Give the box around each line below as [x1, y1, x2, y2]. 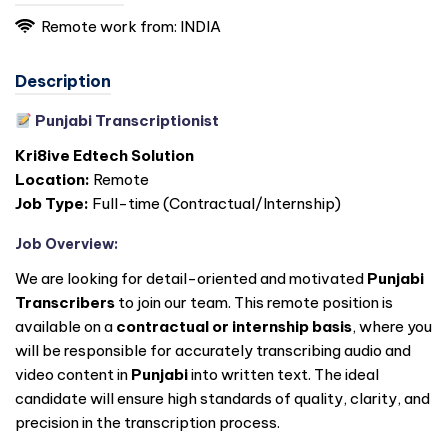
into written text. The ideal [188, 364, 379, 384]
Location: [15, 169, 90, 189]
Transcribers [15, 292, 115, 312]
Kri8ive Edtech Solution [15, 145, 194, 165]
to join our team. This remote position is [115, 292, 393, 312]
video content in [15, 364, 131, 384]
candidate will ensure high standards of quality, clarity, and [15, 388, 430, 408]
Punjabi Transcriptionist [32, 111, 220, 130]
